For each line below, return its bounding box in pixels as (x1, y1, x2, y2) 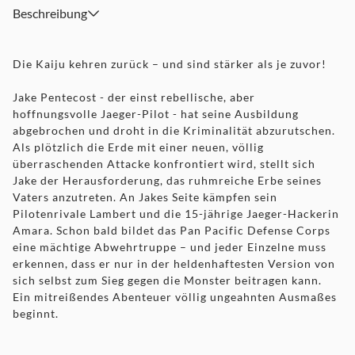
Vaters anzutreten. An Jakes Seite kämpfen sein (13, 190, 277, 204)
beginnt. (13, 307, 59, 320)
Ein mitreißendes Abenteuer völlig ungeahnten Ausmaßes (13, 290, 337, 303)
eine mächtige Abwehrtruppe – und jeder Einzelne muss (13, 240, 326, 254)
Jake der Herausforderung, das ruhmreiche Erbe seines (13, 174, 322, 187)
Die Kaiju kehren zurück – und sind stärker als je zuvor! (13, 57, 326, 71)
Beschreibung (13, 6, 87, 21)
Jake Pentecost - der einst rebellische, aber (13, 90, 255, 104)
